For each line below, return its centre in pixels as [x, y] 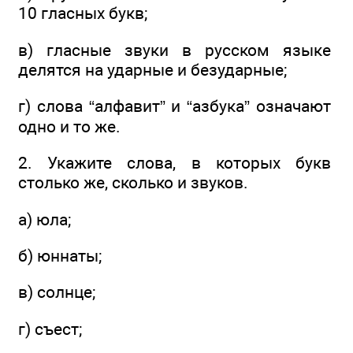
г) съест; [50, 329]
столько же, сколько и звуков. [133, 183]
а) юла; [45, 219]
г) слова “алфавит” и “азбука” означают [175, 106]
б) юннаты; [60, 256]
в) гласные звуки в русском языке [175, 50]
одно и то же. [69, 127]
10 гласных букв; [83, 13]
